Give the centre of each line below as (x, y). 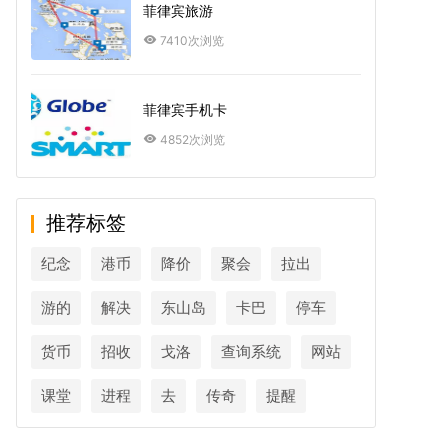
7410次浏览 (192, 40)
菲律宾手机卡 (185, 109)
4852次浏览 (192, 139)
